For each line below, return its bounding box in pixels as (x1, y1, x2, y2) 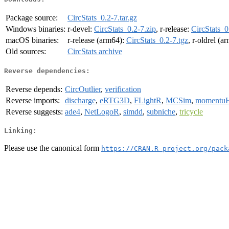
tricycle (179, 107, 203, 116)
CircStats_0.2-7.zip (94, 25, 156, 34)
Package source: (6, 13, 58, 22)
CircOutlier (65, 84, 101, 94)
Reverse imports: (6, 96, 60, 105)
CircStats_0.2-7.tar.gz (67, 13, 137, 22)
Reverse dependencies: (4, 66, 90, 75)
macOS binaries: (6, 36, 59, 45)
